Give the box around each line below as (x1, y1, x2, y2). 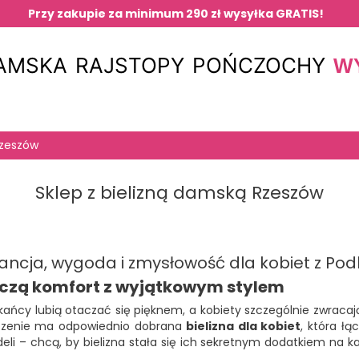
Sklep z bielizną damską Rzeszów (35, 180, 324, 205)
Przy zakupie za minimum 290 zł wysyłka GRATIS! (27, 6, 324, 22)
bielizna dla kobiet (186, 318, 301, 334)
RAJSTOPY (75, 53, 184, 78)
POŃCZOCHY (192, 53, 325, 78)
